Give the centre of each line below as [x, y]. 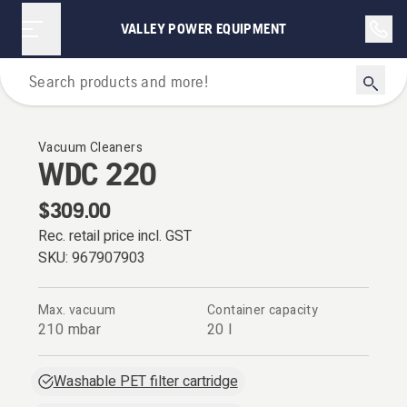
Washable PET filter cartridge [145, 382]
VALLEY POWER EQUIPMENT [203, 29]
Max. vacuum [77, 310]
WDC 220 [98, 174]
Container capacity [263, 310]
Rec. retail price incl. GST [115, 236]
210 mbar [70, 330]
